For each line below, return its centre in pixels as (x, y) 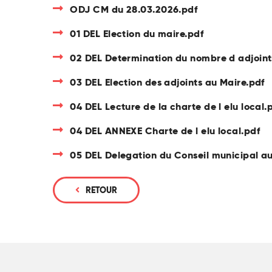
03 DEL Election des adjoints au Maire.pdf (167, 83)
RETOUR (101, 190)
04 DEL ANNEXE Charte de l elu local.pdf (165, 131)
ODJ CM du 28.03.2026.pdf (134, 10)
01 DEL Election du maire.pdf (137, 34)
